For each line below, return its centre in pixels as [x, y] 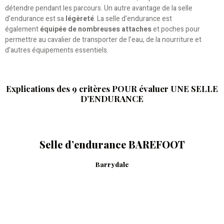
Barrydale [112, 164]
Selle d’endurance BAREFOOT [112, 144]
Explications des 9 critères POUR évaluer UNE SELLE [112, 88]
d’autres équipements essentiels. [57, 50]
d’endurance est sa [35, 19]
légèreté [80, 19]
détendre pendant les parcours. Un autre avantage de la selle [99, 8]
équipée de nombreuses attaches [96, 29]
